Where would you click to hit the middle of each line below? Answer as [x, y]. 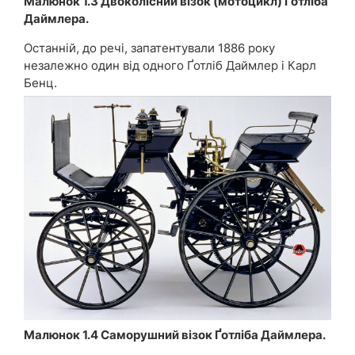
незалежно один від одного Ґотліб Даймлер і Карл [170, 66]
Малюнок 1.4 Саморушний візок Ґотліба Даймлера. [175, 335]
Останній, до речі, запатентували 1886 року [149, 48]
